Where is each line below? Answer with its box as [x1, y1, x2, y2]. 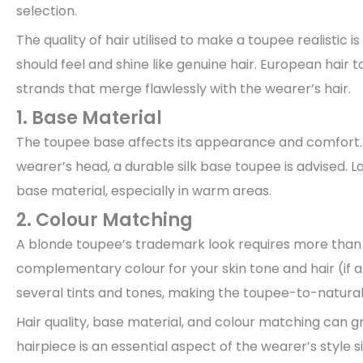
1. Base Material [16, 105, 162, 130]
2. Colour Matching [16, 207, 193, 233]
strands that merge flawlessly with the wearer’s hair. [16, 79, 351, 98]
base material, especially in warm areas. [16, 181, 271, 200]
